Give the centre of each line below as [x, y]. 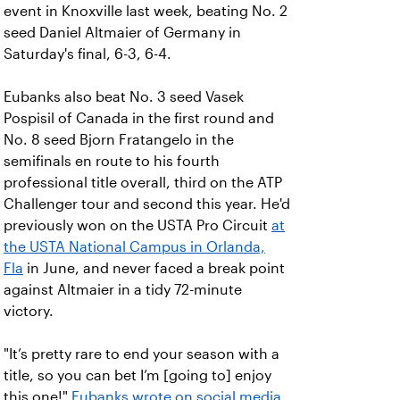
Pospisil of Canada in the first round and [139, 118]
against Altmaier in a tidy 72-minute [123, 290]
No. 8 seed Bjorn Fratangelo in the [119, 140]
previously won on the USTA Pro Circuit [137, 225]
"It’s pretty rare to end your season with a [142, 354]
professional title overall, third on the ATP [143, 183]
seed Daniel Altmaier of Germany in [122, 33]
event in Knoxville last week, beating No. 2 [146, 11]
